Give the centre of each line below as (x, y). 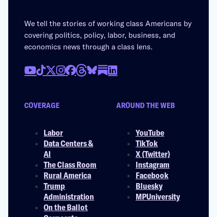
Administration (69, 196)
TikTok (147, 143)
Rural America (68, 175)
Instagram (153, 164)
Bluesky (149, 185)
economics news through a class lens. (89, 46)
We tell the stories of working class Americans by (108, 23)
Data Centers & (69, 143)
